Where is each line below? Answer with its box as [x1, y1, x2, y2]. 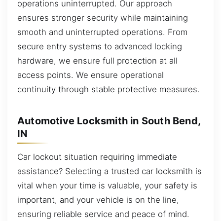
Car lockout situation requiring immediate [17, 152, 177, 162]
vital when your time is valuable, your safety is [17, 181, 197, 191]
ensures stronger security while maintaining [17, 13, 188, 23]
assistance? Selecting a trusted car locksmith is [17, 166, 202, 177]
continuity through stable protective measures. [17, 84, 200, 95]
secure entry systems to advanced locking [17, 41, 182, 52]
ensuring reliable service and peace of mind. [17, 209, 189, 220]
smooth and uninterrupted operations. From [17, 27, 187, 37]
